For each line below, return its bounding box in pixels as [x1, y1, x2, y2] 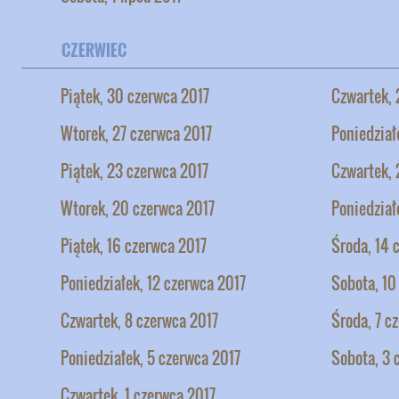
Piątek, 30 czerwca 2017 [61, 84, 209, 108]
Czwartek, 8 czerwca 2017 [61, 308, 218, 332]
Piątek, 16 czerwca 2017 [61, 233, 207, 257]
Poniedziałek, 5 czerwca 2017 [61, 346, 240, 370]
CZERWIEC [61, 37, 126, 61]
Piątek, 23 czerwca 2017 [61, 159, 208, 183]
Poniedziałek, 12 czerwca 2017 [61, 271, 246, 295]
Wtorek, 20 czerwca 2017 [61, 196, 215, 220]
